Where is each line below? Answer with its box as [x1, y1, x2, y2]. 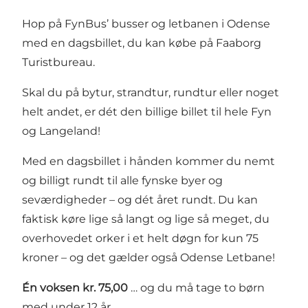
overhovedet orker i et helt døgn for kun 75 [22, 232, 258, 245]
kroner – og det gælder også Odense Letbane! [22, 251, 275, 265]
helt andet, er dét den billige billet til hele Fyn [22, 105, 272, 119]
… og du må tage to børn [128, 281, 265, 295]
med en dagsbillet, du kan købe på [22, 36, 216, 50]
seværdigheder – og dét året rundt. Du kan [22, 193, 258, 207]
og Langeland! [22, 124, 100, 138]
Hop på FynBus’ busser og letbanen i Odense [22, 17, 270, 31]
